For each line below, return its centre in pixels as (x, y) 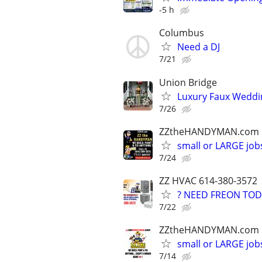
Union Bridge (188, 82)
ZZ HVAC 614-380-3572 (208, 180)
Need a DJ (199, 47)
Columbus (182, 33)
